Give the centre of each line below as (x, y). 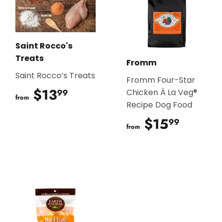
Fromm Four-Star (161, 80)
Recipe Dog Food (159, 105)
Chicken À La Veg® (162, 92)
